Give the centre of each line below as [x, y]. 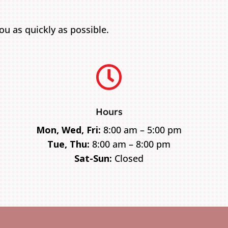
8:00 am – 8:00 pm [130, 144]
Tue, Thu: [69, 144]
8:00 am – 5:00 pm [141, 130]
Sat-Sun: [93, 158]
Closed [128, 158]
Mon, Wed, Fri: [69, 130]
